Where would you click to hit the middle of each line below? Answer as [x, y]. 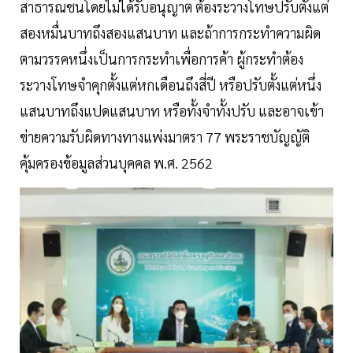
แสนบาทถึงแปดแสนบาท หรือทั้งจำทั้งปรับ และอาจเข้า [172, 111]
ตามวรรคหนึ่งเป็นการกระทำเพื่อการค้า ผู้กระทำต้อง [162, 59]
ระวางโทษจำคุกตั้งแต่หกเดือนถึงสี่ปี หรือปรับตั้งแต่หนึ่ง [171, 85]
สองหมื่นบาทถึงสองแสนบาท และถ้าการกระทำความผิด [170, 33]
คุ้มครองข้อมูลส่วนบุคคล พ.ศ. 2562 [116, 163]
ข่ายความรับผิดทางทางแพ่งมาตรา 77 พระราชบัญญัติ [165, 137]
